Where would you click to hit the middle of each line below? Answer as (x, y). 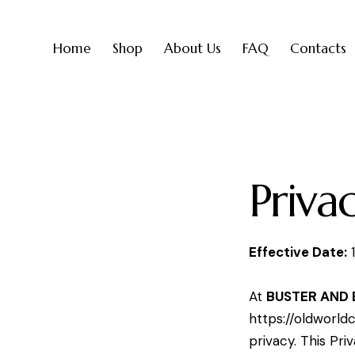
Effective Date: (298, 252)
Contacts (319, 49)
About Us (192, 49)
